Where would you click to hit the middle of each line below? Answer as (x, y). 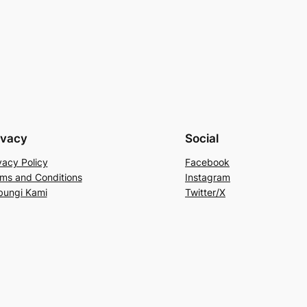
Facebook (207, 162)
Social (202, 138)
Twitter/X (205, 192)
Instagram (208, 177)
